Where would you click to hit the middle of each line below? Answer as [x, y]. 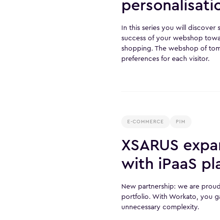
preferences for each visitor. [165, 58]
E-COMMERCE [146, 122]
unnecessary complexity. [160, 207]
